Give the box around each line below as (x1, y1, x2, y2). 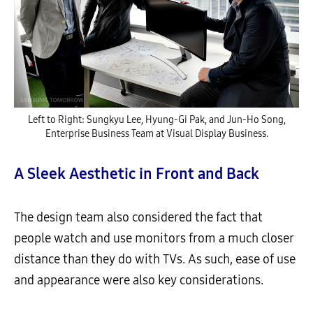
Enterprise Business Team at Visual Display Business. (45, 128, 268, 140)
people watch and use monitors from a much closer (14, 231, 294, 247)
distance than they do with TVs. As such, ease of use (14, 252, 296, 268)
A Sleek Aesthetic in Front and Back (14, 165, 259, 184)
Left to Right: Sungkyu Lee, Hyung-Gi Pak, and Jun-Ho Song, (27, 114, 286, 126)
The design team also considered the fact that (14, 210, 263, 226)
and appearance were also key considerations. (14, 272, 263, 289)
